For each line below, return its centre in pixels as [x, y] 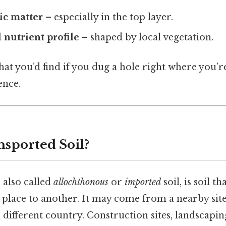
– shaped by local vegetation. [147, 37]
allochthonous [81, 182]
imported [143, 182]
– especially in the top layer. [108, 17]
